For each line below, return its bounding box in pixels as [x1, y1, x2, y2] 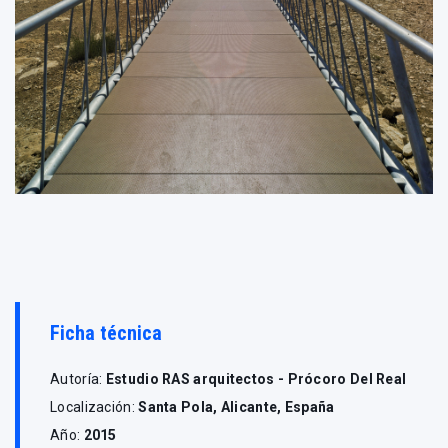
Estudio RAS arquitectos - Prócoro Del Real [105, 371, 407, 388]
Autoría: [50, 371, 106, 388]
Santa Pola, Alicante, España [138, 399, 335, 416]
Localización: [50, 399, 139, 416]
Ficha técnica [50, 321, 162, 346]
